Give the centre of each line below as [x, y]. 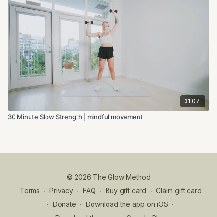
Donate [64, 204]
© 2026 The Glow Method [108, 177]
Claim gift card [178, 191]
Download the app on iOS [127, 204]
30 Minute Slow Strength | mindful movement [75, 116]
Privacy [61, 191]
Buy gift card [126, 191]
